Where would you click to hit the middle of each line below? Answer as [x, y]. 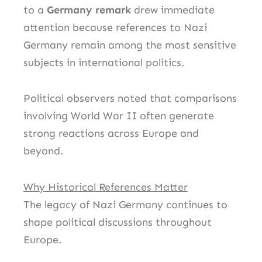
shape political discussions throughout [118, 222]
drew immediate [173, 10]
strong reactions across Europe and [111, 134]
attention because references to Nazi [115, 27]
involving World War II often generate [119, 116]
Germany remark [89, 10]
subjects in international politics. [104, 62]
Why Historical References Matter [106, 187]
